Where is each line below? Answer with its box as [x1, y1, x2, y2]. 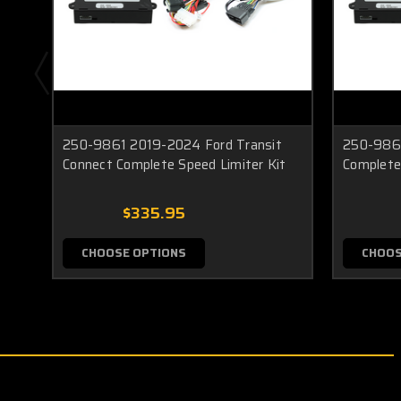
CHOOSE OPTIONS [81, 243, 186, 263]
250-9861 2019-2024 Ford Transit [63, 134, 282, 157]
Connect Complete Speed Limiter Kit [63, 154, 286, 176]
